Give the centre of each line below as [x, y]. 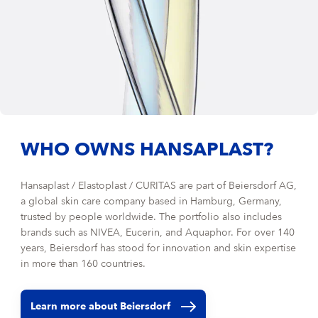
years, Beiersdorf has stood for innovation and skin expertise [159, 248]
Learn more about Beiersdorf [101, 306]
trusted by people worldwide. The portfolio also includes [152, 217]
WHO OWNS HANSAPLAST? [147, 150]
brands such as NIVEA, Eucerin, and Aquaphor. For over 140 [158, 232]
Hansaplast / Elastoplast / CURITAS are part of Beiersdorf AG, [159, 186]
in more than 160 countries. [83, 264]
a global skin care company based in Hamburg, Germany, [152, 201]
